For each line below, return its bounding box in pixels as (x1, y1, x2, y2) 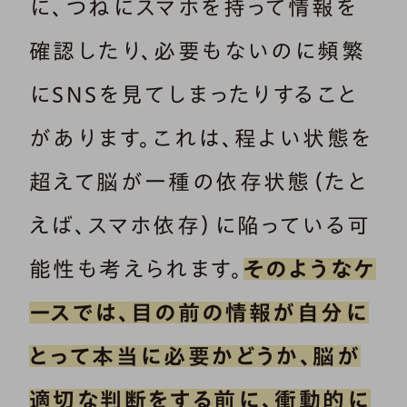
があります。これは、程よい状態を (29, 127, 373, 150)
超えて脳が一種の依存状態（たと (29, 171, 368, 194)
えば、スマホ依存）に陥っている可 (29, 214, 372, 237)
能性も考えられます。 (29, 258, 243, 281)
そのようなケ (243, 258, 377, 281)
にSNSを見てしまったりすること (29, 84, 359, 106)
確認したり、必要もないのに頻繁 (29, 40, 365, 63)
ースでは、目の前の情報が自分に (29, 302, 369, 324)
